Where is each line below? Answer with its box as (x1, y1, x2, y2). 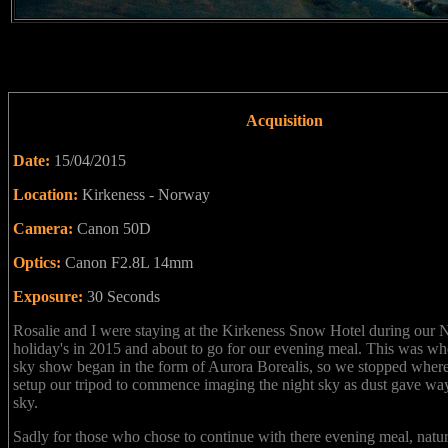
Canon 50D (77, 220, 151, 237)
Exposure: (13, 288, 87, 305)
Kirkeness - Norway (82, 186, 210, 203)
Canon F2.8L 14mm (65, 254, 193, 271)
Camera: (13, 220, 77, 237)
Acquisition (246, 112, 323, 129)
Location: (13, 186, 82, 203)
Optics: (13, 254, 65, 271)
